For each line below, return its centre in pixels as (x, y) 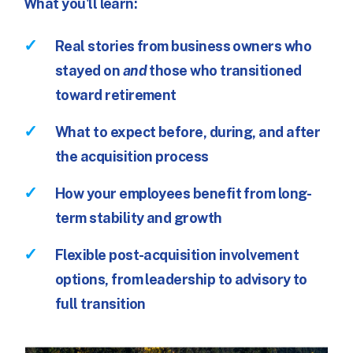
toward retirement (116, 95)
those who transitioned (224, 70)
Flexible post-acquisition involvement (177, 255)
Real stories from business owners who (184, 46)
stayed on (89, 70)
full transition (100, 303)
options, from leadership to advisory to (181, 279)
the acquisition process (132, 156)
